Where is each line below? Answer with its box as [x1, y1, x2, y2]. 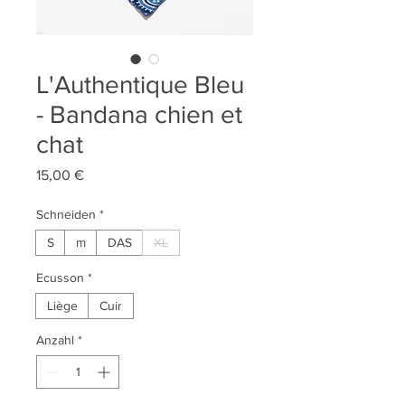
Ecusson [36, 270, 84, 285]
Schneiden [36, 207, 96, 221]
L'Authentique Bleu [36, 71, 244, 99]
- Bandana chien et [36, 100, 242, 128]
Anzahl [36, 333, 74, 347]
